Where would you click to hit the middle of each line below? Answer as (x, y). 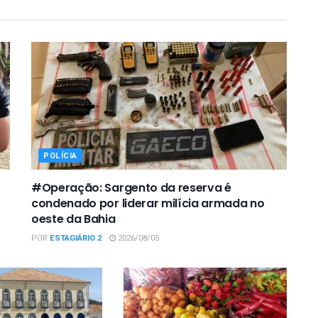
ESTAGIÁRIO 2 (76, 238)
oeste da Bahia (73, 219)
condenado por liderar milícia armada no (148, 203)
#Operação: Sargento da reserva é (131, 187)
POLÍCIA (60, 155)
